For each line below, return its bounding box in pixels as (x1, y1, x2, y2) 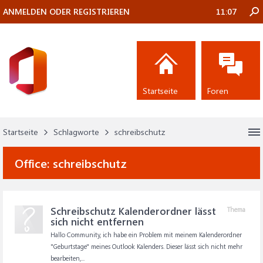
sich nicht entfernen (50, 215, 144, 228)
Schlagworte (53, 126, 99, 137)
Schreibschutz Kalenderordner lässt (50, 204, 216, 217)
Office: (15, 155, 53, 171)
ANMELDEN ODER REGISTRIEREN (3, 6, 130, 17)
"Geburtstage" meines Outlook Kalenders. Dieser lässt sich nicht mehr (50, 242, 242, 251)
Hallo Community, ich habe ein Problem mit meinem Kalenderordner (50, 230, 242, 239)
